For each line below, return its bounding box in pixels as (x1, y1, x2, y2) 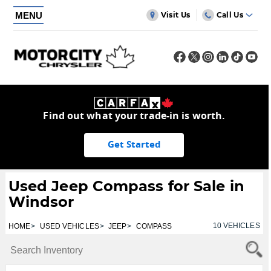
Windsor (8, 192, 74, 211)
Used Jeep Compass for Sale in (8, 177, 244, 195)
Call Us (216, 10, 243, 19)
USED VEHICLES (39, 221, 99, 230)
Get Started (107, 138, 161, 152)
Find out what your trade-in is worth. (43, 108, 226, 123)
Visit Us (160, 10, 191, 19)
